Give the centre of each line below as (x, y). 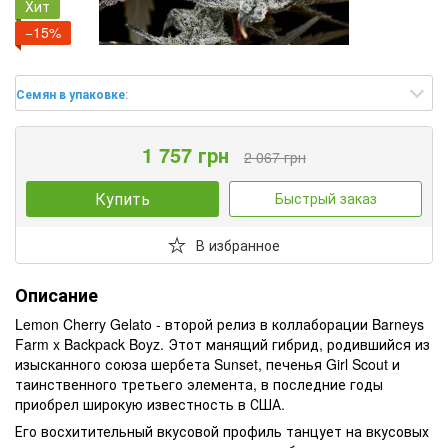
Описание (56, 294)
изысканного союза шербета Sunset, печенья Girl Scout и (207, 363)
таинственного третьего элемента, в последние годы (199, 383)
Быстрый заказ (325, 198)
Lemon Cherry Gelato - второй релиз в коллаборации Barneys (219, 323)
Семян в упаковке (70, 93)
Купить (122, 198)
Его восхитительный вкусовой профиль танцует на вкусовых (222, 430)
